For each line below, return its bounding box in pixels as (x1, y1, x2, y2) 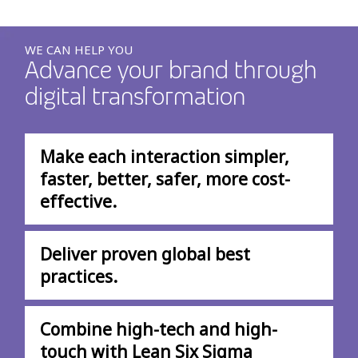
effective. (40, 190, 117, 213)
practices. (40, 265, 117, 288)
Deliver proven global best (40, 243, 250, 266)
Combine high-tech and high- (40, 318, 277, 341)
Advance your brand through (25, 53, 318, 86)
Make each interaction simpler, (40, 145, 289, 169)
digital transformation (25, 79, 246, 113)
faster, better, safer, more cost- (40, 168, 290, 191)
